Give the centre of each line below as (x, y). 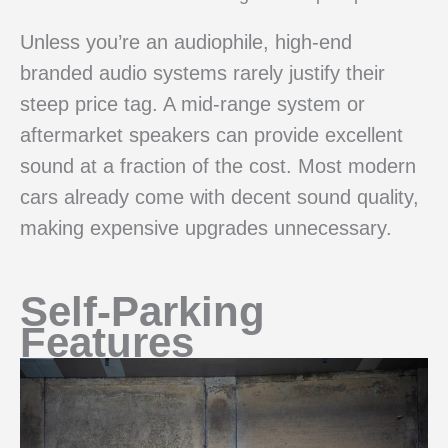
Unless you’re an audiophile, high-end (186, 41)
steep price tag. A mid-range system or (192, 103)
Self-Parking (142, 312)
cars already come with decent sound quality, (219, 196)
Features (107, 343)
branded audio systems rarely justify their (202, 72)
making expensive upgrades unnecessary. (206, 227)
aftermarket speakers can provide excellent (211, 134)
